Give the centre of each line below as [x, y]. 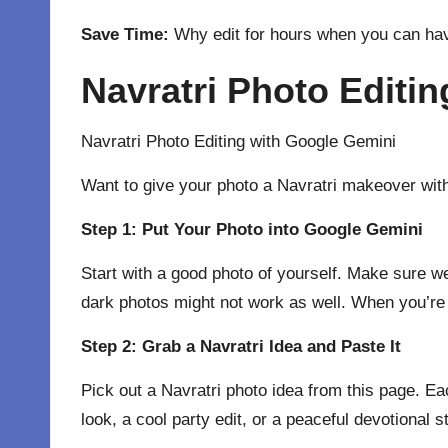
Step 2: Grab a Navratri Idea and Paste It [241, 346]
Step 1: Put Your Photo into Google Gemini [252, 229]
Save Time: [125, 34]
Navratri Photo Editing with [183, 141]
